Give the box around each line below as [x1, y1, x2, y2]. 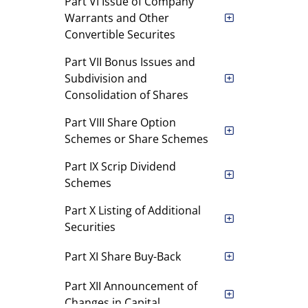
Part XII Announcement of [64, 278, 197, 294]
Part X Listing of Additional [64, 203, 201, 218]
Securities [64, 219, 115, 234]
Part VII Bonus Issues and [64, 54, 195, 69]
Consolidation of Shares [64, 87, 188, 102]
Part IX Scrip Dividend [64, 159, 176, 174]
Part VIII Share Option [64, 115, 176, 130]
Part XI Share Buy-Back [64, 249, 181, 264]
